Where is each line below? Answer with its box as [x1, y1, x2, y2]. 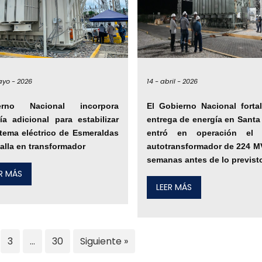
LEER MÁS [156, 181, 192, 194]
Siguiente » [80, 235, 128, 249]
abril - [160, 77, 181, 87]
